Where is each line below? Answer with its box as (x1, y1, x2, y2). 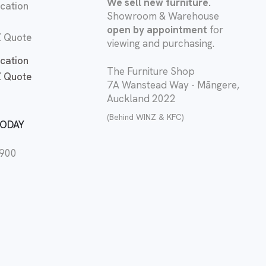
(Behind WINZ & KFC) (107, 112, 183, 123)
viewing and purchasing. (107, 37, 214, 50)
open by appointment (107, 23, 207, 37)
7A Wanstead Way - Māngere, (107, 78, 239, 92)
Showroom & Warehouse (107, 9, 219, 23)
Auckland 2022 (107, 92, 176, 106)
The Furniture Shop (107, 65, 195, 78)
